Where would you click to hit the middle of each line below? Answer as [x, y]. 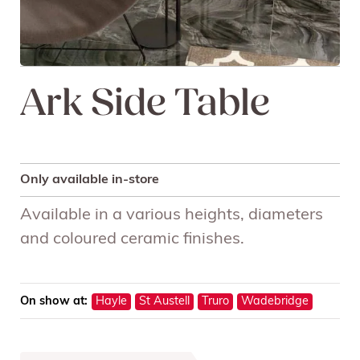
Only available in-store [90, 180]
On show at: [54, 301]
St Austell [164, 301]
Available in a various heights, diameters [172, 215]
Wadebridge [275, 301]
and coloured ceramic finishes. [132, 239]
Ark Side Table [145, 105]
